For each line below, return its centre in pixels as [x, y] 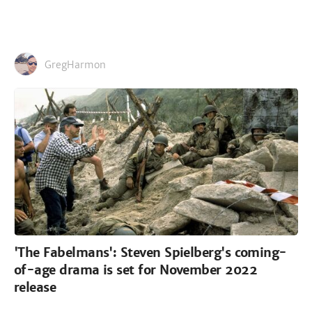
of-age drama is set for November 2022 [136, 270]
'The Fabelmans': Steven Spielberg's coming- [150, 252]
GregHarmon [75, 64]
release [35, 287]
